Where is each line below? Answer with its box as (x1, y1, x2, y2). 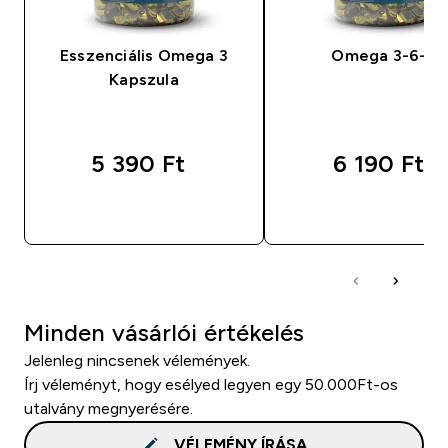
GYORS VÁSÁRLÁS (91, 203, 221, 220)
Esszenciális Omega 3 (60, 46, 228, 64)
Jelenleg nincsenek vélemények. (24, 351, 250, 369)
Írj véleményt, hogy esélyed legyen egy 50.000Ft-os (24, 375, 398, 393)
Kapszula (109, 70, 179, 88)
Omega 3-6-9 (331, 46, 437, 64)
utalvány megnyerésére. (24, 399, 193, 417)
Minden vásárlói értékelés (24, 318, 304, 346)
